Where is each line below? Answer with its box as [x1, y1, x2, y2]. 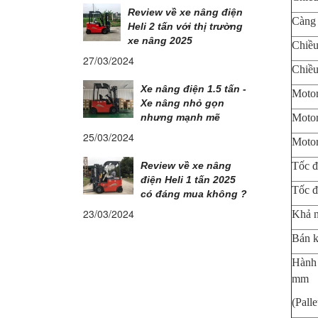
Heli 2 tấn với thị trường [128, 21, 243, 32]
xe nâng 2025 [128, 35, 192, 46]
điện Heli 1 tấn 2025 [140, 174, 236, 185]
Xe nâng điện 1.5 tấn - [140, 83, 246, 94]
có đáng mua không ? [140, 188, 247, 199]
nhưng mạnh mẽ [140, 111, 220, 123]
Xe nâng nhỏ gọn [140, 97, 224, 109]
